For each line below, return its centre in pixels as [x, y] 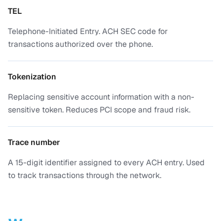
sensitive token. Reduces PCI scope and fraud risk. [99, 110]
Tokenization [32, 77]
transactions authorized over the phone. [80, 44]
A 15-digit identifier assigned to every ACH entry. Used [106, 163]
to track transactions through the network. [85, 175]
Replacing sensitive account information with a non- [101, 97]
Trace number [34, 142]
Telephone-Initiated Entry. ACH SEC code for [88, 31]
